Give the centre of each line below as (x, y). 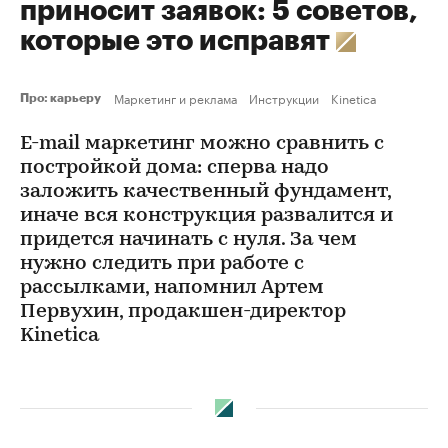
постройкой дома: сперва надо (174, 168)
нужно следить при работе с (162, 264)
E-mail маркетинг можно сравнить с (202, 144)
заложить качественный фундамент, (205, 192)
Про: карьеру (63, 98)
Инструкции (284, 97)
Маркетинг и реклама (175, 97)
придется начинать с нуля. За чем (188, 240)
